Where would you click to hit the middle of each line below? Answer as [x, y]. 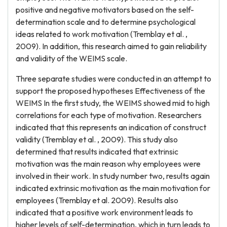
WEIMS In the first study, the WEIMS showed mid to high [113, 103]
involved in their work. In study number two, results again [113, 176]
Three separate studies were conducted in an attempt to [113, 79]
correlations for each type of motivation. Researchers [109, 115]
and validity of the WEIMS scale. [71, 58]
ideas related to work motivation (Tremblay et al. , [102, 34]
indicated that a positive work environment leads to [104, 212]
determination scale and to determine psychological [106, 22]
